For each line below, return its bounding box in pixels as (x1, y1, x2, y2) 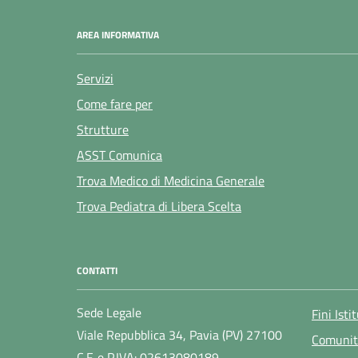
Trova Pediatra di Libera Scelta (77, 196, 241, 216)
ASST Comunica (77, 145, 162, 165)
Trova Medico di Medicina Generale (77, 170, 265, 190)
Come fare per (77, 93, 153, 113)
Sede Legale (77, 303, 141, 323)
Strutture (77, 119, 129, 139)
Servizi (77, 68, 113, 88)
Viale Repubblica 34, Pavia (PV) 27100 (77, 325, 282, 345)
